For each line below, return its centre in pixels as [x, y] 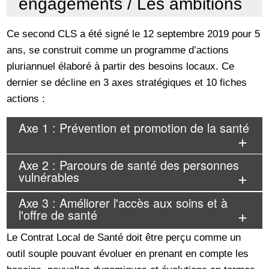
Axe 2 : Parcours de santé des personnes [129, 165]
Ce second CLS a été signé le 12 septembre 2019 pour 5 [134, 33]
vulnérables [49, 177]
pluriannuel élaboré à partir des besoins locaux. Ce [121, 66]
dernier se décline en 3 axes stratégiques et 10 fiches [127, 82]
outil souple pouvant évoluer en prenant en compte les [128, 254]
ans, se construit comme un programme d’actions [118, 50]
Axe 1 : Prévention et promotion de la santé [134, 127]
